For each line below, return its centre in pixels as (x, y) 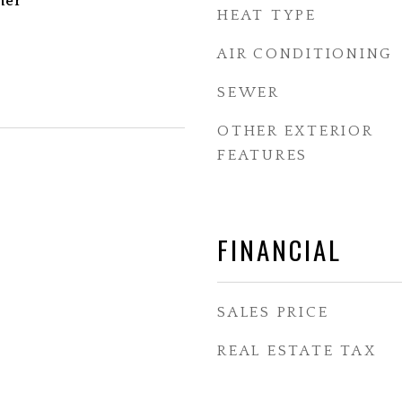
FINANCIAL (280, 249)
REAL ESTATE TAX (297, 351)
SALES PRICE (273, 312)
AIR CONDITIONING (305, 54)
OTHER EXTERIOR (295, 131)
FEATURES (262, 155)
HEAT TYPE (267, 15)
